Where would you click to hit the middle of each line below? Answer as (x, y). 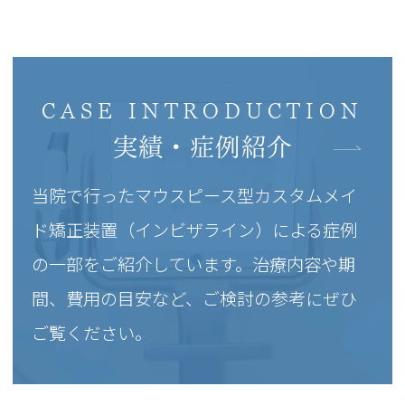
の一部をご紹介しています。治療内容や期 (194, 264)
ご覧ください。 (92, 333)
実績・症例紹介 (202, 147)
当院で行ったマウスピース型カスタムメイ (195, 196)
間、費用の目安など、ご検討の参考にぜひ (195, 299)
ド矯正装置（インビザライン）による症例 (195, 230)
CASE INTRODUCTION (202, 112)
